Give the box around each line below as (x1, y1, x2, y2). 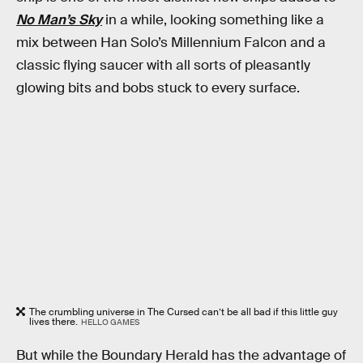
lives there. (29, 315, 78, 328)
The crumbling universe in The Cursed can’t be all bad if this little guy (29, 305, 338, 318)
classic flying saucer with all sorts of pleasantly (16, 57, 310, 75)
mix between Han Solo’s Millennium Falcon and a (16, 34, 326, 52)
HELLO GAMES (80, 317, 139, 327)
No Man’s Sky (16, 11, 102, 29)
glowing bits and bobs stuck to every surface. (16, 79, 300, 97)
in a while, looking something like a (102, 11, 324, 29)
